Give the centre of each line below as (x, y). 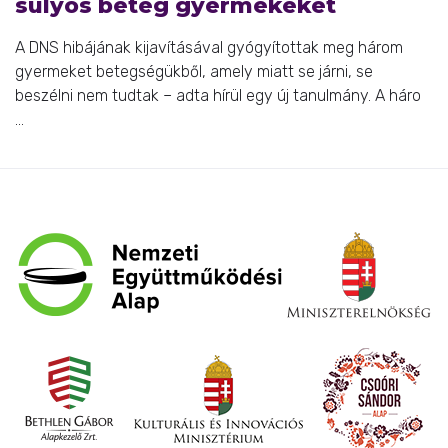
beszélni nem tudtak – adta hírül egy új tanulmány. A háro (218, 95)
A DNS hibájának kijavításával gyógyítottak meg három (209, 47)
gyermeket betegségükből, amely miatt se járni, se (194, 71)
